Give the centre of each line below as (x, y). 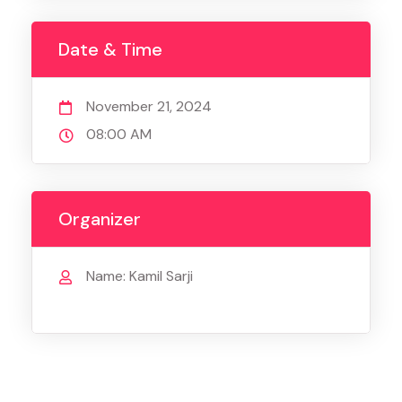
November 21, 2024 (149, 107)
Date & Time (110, 50)
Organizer (100, 219)
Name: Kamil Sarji (140, 276)
